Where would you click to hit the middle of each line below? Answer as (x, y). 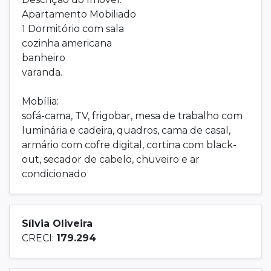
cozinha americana (67, 43)
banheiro (44, 58)
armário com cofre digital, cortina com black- (129, 145)
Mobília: (40, 101)
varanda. (42, 72)
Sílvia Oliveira (57, 224)
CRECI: (39, 238)
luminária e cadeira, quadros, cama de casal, (126, 130)
